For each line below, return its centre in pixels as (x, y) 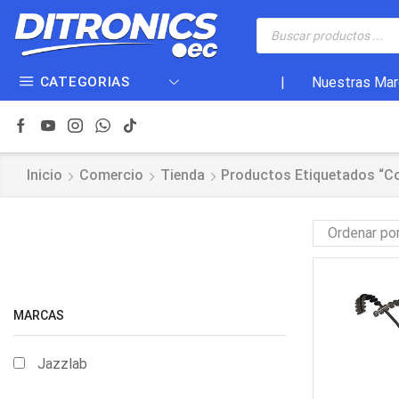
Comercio (111, 175)
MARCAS (39, 316)
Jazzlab (62, 363)
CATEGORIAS (85, 82)
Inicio (44, 175)
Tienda (182, 175)
